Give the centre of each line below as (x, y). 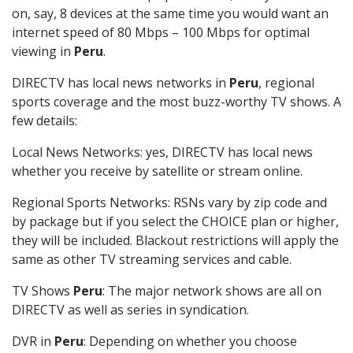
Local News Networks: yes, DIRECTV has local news (162, 152)
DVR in (33, 342)
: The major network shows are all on (212, 291)
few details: (45, 121)
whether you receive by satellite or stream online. (157, 171)
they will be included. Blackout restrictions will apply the (175, 241)
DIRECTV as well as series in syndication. (130, 310)
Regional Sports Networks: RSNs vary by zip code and (169, 203)
